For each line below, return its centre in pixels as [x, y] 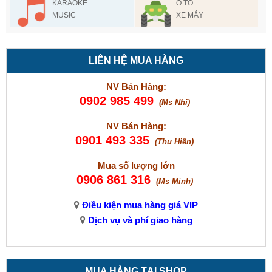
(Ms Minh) [174, 182]
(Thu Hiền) [174, 142]
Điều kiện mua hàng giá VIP [139, 205]
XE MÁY [190, 15]
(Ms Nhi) [174, 103]
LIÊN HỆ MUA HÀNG [136, 61]
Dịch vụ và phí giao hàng [139, 220]
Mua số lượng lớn [136, 166]
